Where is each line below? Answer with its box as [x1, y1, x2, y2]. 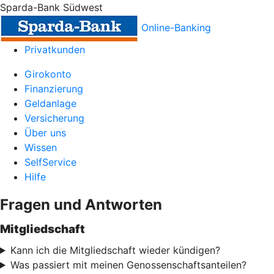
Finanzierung [24, 83, 83, 95]
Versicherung [24, 112, 84, 124]
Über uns [24, 127, 66, 139]
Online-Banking [141, 21, 211, 34]
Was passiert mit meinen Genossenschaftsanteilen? [10, 259, 246, 271]
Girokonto [24, 68, 72, 80]
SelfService [24, 156, 76, 168]
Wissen [24, 141, 57, 154]
